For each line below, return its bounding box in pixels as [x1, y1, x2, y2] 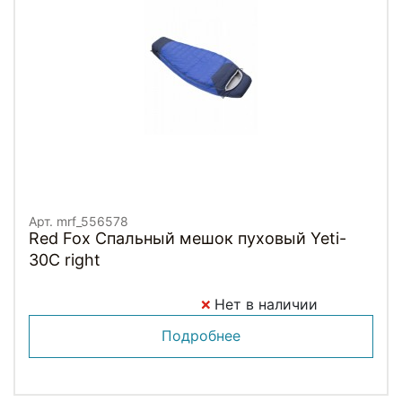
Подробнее [162, 326, 240, 345]
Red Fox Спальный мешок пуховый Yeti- [29, 228, 346, 248]
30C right [29, 249, 100, 269]
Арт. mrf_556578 [29, 213, 128, 229]
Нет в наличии [210, 294, 318, 313]
